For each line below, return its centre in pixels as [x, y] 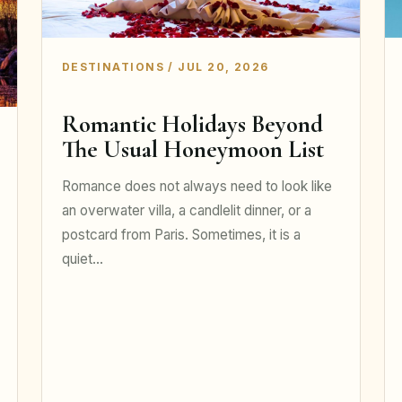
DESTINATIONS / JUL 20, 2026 [165, 66]
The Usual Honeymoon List [192, 150]
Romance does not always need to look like [197, 187]
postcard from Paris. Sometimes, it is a [181, 235]
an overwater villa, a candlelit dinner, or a [186, 211]
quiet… [82, 259]
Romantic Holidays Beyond [192, 125]
